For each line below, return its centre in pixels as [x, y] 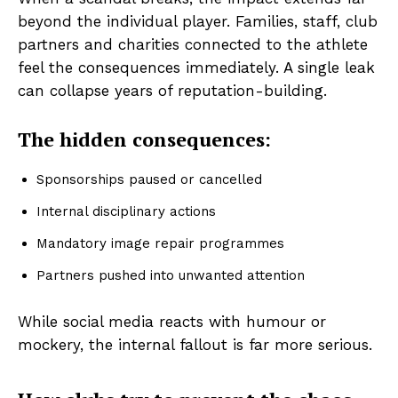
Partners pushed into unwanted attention [171, 276]
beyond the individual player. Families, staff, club [198, 22]
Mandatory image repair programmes [160, 244]
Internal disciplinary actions [126, 212]
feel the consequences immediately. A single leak [196, 68]
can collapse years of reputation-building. [172, 91]
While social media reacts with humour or [172, 322]
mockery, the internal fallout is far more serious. [195, 345]
